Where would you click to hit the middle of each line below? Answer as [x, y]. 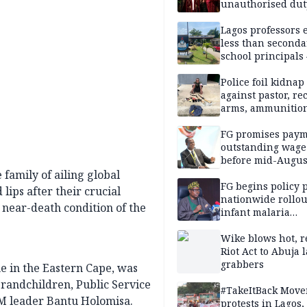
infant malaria [255, 212]
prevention [247, 225]
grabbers [242, 265]
